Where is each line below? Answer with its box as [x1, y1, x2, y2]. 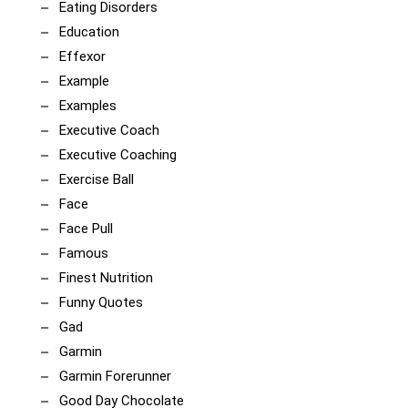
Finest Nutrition [59, 270, 153, 287]
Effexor [59, 48, 106, 66]
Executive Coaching [59, 147, 177, 164]
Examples [59, 97, 117, 115]
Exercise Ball [59, 171, 134, 189]
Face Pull [59, 220, 113, 238]
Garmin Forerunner [59, 368, 171, 385]
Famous [59, 245, 108, 262]
